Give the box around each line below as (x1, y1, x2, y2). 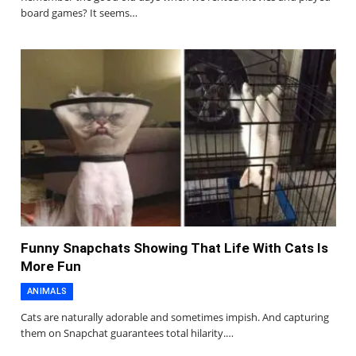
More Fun (21, 258, 81, 275)
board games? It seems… (21, 6, 137, 21)
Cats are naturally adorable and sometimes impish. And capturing (21, 310, 329, 325)
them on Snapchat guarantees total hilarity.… (21, 326, 234, 341)
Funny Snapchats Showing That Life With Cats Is (21, 240, 328, 257)
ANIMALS (27, 286, 68, 297)
